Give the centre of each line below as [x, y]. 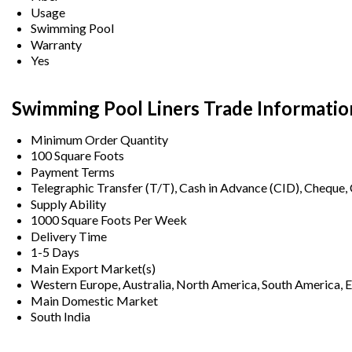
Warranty [56, 44]
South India [60, 316]
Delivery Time [69, 236]
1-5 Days [55, 251]
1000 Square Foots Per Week [109, 219]
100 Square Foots [77, 155]
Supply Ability [68, 203]
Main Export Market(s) [93, 268]
